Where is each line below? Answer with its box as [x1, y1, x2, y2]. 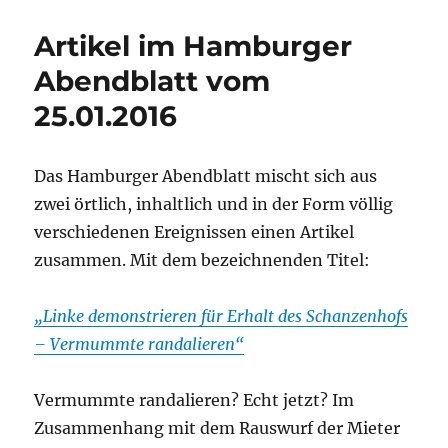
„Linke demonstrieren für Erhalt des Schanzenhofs [34, 305, 409, 326]
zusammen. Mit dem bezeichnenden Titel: [34, 249, 371, 270]
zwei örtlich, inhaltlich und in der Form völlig [34, 193, 394, 214]
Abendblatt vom [34, 63, 271, 98]
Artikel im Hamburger [34, 28, 353, 63]
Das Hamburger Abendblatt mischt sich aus [34, 165, 378, 186]
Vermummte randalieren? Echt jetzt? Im [34, 389, 355, 410]
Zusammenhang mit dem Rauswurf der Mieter [34, 417, 401, 438]
